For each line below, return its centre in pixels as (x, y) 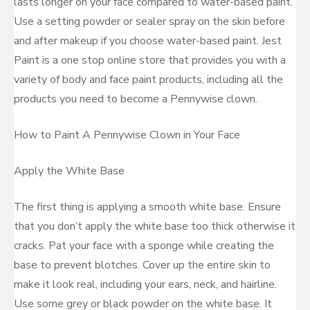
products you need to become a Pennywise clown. (136, 99)
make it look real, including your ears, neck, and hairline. (145, 284)
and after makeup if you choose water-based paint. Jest (148, 41)
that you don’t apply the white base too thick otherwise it (155, 226)
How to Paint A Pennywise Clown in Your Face (127, 135)
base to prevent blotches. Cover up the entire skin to (142, 265)
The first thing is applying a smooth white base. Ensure (147, 207)
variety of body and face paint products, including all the (148, 80)
